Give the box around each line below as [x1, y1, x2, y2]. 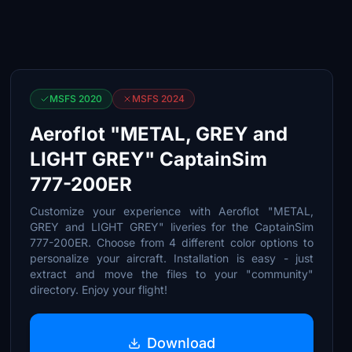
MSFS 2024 [132, 93, 185, 104]
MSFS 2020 [49, 93, 103, 104]
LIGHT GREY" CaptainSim [30, 148, 268, 170]
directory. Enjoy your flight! [30, 283, 168, 296]
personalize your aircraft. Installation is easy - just [30, 251, 313, 265]
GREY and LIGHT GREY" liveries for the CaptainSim [30, 220, 313, 233]
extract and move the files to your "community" [30, 267, 313, 280]
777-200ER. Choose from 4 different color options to [30, 236, 313, 249]
